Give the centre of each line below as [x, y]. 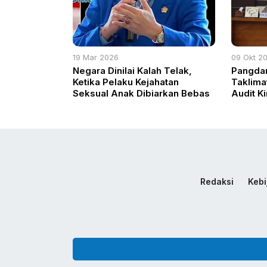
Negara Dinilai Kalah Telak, [132, 71]
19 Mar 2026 [96, 58]
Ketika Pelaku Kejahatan [126, 82]
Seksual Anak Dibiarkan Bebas [141, 94]
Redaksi [217, 182]
